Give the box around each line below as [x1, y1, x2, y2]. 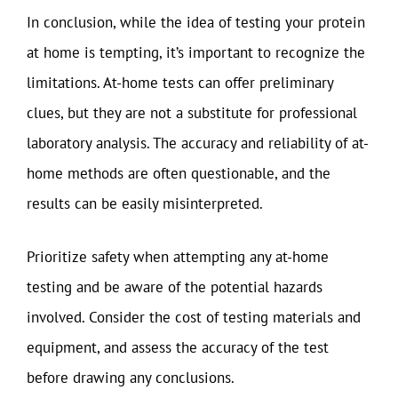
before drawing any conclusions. [27, 367, 235, 387]
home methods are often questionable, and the [27, 163, 330, 183]
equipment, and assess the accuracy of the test [27, 337, 329, 357]
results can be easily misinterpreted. [27, 194, 263, 213]
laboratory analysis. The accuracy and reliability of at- [27, 133, 369, 153]
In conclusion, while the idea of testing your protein [27, 12, 365, 32]
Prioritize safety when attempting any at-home [27, 246, 329, 267]
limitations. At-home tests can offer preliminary [27, 73, 333, 92]
